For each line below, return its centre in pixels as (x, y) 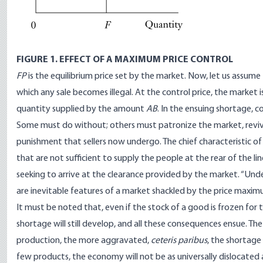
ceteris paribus (179, 241)
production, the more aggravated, (84, 241)
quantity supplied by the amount (81, 109)
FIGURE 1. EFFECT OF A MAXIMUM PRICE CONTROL (125, 60)
